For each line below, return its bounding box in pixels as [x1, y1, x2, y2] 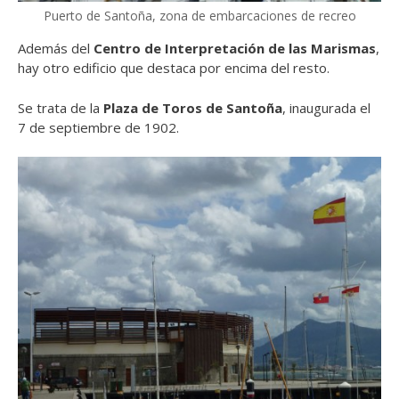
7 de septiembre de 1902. [18, 118, 179, 136]
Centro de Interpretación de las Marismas [94, 39, 376, 58]
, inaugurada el [282, 98, 370, 117]
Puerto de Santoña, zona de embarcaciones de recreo [43, 7, 356, 25]
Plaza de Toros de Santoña [103, 98, 282, 117]
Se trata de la [18, 98, 103, 117]
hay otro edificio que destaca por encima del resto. [18, 59, 330, 77]
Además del [18, 39, 94, 58]
